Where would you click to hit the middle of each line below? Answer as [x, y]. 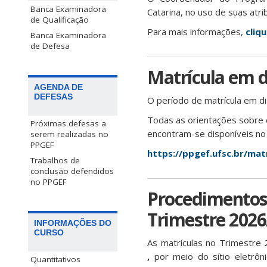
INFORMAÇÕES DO [73, 223]
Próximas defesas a [68, 123]
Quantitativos [55, 259]
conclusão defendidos [72, 171]
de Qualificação [60, 19]
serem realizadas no [69, 134]
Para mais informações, [196, 32]
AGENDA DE [58, 87]
